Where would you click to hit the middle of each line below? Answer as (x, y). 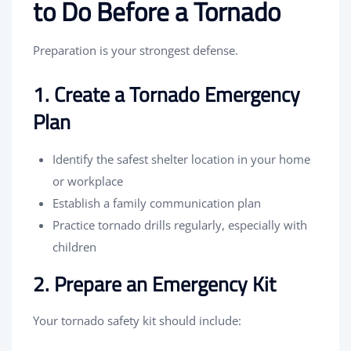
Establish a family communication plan (157, 203)
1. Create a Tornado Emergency (166, 94)
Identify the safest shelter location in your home (181, 159)
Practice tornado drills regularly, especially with (180, 224)
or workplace (88, 181)
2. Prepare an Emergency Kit (154, 284)
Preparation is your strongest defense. (136, 50)
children (74, 246)
